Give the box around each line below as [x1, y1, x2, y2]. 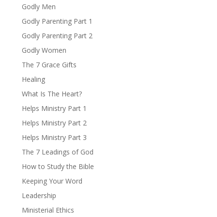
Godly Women [21, 46, 66, 55]
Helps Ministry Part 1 [21, 104, 87, 113]
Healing [21, 75, 45, 84]
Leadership [21, 191, 56, 200]
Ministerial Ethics [21, 205, 74, 215]
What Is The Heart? [21, 89, 82, 98]
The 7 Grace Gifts [21, 60, 77, 69]
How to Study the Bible [21, 162, 94, 171]
